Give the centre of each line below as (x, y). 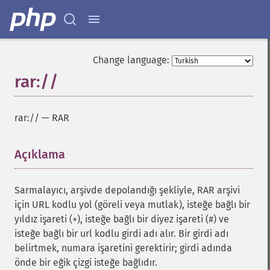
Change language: (131, 60)
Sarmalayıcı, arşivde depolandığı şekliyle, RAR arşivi (127, 190)
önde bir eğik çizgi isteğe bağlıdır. (86, 262)
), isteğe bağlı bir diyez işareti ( (143, 219)
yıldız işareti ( (43, 219)
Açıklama (40, 154)
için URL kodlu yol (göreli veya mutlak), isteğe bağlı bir (132, 205)
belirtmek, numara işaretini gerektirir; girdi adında (123, 248)
